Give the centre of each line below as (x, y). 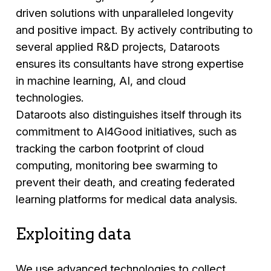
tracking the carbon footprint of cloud (110, 149)
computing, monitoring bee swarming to (117, 165)
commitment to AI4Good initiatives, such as (126, 132)
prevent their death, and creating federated (126, 182)
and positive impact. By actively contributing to (135, 30)
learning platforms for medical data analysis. (127, 199)
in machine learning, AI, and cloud (101, 81)
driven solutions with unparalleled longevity (125, 13)
